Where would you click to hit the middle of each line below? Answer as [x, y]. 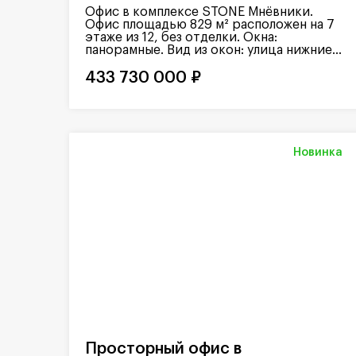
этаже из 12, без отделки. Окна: [181, 37]
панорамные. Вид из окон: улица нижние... [213, 50]
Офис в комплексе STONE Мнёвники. [199, 12]
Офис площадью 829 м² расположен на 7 [210, 24]
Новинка [318, 152]
